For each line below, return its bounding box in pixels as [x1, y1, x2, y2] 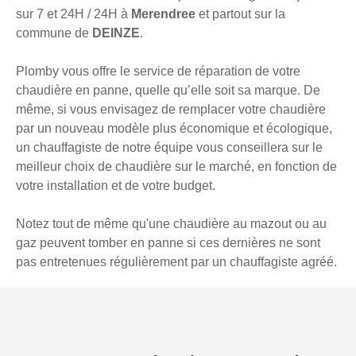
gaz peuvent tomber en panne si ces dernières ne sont [16, 236, 320, 250]
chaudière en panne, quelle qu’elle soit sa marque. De [16, 83, 320, 98]
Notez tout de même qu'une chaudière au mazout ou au [16, 217, 327, 231]
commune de [16, 26, 92, 41]
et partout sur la [199, 7, 285, 21]
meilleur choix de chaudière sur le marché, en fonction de [16, 160, 337, 174]
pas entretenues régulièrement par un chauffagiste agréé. [16, 255, 337, 269]
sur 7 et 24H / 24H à [16, 7, 131, 21]
